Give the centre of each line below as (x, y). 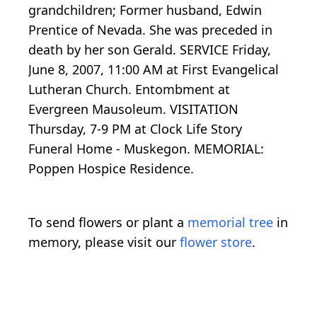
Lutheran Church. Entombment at (129, 90)
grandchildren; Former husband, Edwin (145, 10)
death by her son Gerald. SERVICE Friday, (150, 50)
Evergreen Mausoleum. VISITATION (133, 109)
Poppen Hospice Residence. (111, 169)
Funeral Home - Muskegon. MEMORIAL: (146, 149)
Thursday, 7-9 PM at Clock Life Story (135, 129)
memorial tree (230, 223)
